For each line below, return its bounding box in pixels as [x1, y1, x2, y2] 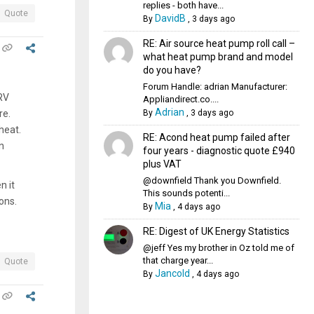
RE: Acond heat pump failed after [142, 132, 290, 143]
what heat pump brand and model [142, 51, 293, 62]
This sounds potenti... [142, 188, 230, 198]
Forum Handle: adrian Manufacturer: [142, 81, 287, 92]
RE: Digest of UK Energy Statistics [142, 226, 289, 237]
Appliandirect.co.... [142, 94, 219, 104]
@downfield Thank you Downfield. [142, 175, 281, 186]
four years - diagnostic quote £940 [142, 145, 295, 156]
